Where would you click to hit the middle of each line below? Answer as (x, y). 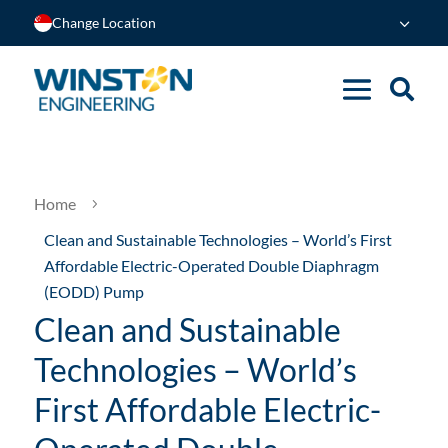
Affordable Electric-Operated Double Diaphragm (211, 265)
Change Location (103, 22)
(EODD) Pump (93, 291)
